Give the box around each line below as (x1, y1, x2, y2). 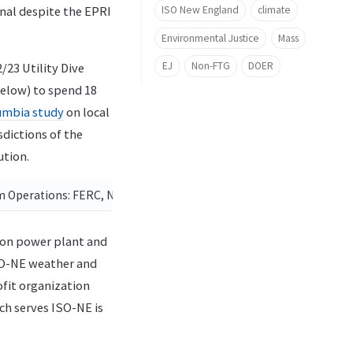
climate (257, 2, 291, 17)
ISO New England (162, 2, 239, 17)
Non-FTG (191, 59, 230, 73)
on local (64, 104, 110, 120)
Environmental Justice (162, 31, 259, 45)
